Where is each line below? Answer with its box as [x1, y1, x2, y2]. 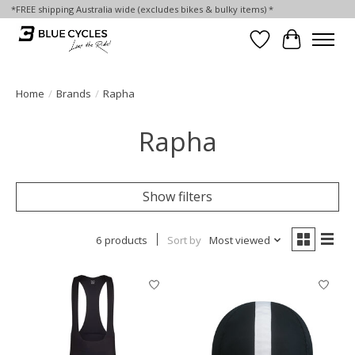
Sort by [166, 232, 201, 247]
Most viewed [208, 232, 270, 247]
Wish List [259, 39, 314, 57]
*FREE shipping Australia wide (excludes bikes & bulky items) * [10, 3, 273, 16]
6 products [95, 232, 147, 247]
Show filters [143, 187, 212, 205]
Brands [56, 86, 91, 101]
